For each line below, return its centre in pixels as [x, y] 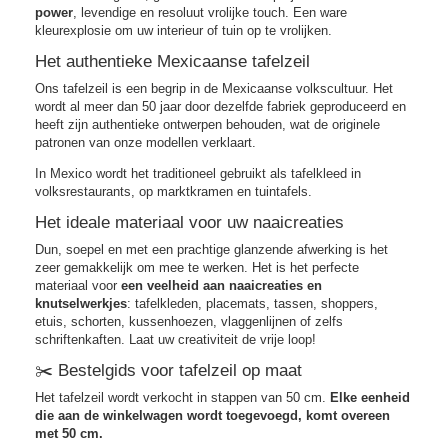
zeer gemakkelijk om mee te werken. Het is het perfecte [197, 267]
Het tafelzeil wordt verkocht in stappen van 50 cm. [182, 397]
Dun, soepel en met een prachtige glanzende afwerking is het [211, 249]
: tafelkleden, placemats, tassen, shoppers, [252, 303]
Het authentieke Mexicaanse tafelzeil [172, 61]
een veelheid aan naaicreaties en [221, 285]
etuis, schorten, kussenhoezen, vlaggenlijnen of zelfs [189, 321]
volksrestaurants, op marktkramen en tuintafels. [173, 191]
